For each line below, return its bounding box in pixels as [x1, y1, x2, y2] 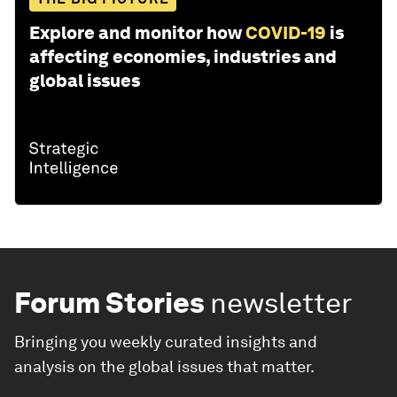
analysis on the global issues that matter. [14, 357, 315, 377]
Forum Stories [14, 285, 205, 321]
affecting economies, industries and [29, 46, 337, 68]
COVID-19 [245, 22, 326, 44]
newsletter [210, 285, 353, 321]
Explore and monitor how [29, 22, 242, 44]
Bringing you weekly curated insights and [14, 332, 317, 352]
